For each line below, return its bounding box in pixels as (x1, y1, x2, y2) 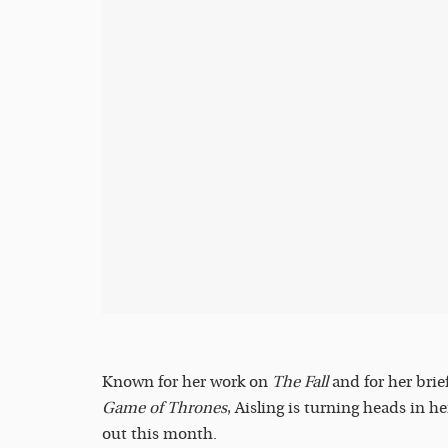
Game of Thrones (102, 398, 227, 417)
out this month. (102, 424, 221, 443)
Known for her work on (102, 372, 272, 391)
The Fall (272, 372, 328, 391)
